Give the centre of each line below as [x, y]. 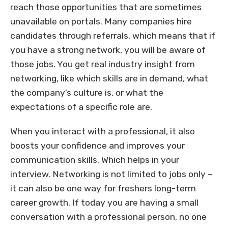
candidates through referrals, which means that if [113, 36]
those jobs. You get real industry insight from [103, 64]
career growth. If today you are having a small [104, 203]
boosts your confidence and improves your [97, 146]
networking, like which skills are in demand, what [109, 79]
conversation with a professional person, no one [108, 217]
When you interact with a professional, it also [103, 132]
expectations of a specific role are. [81, 107]
